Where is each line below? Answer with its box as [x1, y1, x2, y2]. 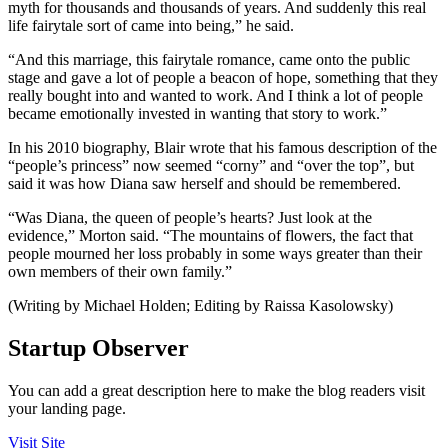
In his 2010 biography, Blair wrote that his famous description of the [8, 139, 437, 157]
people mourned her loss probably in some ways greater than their [8, 245, 422, 263]
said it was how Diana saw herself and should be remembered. [8, 175, 401, 193]
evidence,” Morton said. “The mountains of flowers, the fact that [8, 227, 413, 245]
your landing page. [8, 399, 126, 417]
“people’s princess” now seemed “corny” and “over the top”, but [8, 157, 414, 175]
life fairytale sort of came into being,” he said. [8, 17, 294, 35]
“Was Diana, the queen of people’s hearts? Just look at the [8, 209, 372, 227]
